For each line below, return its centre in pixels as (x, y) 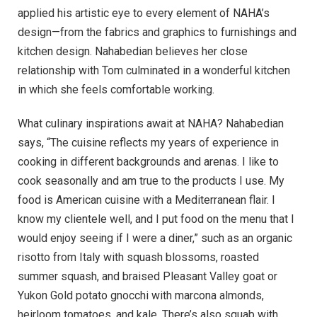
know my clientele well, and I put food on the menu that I (156, 219)
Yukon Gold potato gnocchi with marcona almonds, (141, 296)
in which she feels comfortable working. (130, 90)
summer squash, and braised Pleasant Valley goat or (148, 277)
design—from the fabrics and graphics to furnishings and (157, 33)
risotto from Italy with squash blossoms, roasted (138, 258)
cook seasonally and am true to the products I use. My (151, 181)
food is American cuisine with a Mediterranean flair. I (146, 200)
